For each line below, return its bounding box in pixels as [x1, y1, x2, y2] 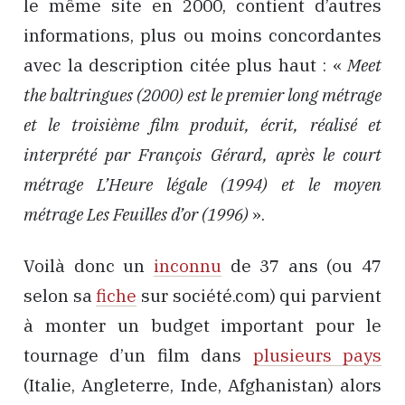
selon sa [24, 284, 97, 306]
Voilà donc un [24, 254, 154, 277]
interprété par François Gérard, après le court [24, 143, 381, 165]
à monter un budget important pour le [24, 314, 381, 336]
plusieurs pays [252, 344, 382, 366]
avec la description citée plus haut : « [24, 53, 347, 76]
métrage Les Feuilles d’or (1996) [24, 202, 249, 225]
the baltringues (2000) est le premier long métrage [24, 83, 381, 106]
